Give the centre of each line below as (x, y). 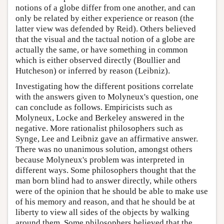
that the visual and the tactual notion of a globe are (105, 39)
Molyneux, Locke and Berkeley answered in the (100, 118)
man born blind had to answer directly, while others (106, 181)
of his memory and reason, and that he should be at (105, 202)
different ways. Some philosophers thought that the (106, 170)
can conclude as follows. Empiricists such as (94, 107)
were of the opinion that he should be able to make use (112, 191)
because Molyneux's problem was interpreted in (100, 160)
